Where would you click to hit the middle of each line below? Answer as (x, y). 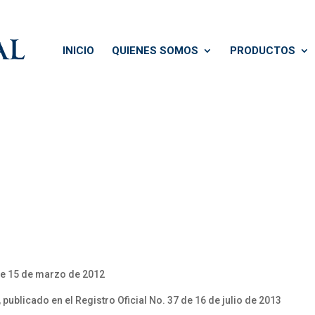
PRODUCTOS (263, 51)
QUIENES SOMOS (155, 51)
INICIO (78, 51)
